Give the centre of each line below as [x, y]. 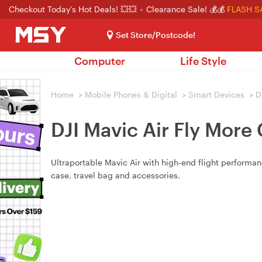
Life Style [203, 61]
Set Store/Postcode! [156, 35]
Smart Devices [216, 94]
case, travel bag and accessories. [116, 175]
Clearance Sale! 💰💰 [185, 9]
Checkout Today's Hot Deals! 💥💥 [74, 9]
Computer [100, 61]
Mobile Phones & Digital [131, 94]
